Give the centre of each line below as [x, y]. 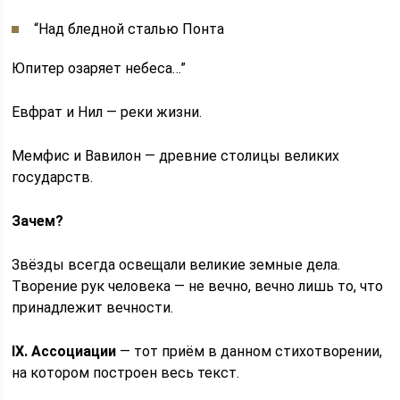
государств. [53, 177]
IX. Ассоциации [64, 351]
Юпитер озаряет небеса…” [99, 68]
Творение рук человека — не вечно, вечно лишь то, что [198, 286]
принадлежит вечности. [93, 308]
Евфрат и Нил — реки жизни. [107, 112]
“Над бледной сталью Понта [129, 29]
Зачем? [38, 221]
